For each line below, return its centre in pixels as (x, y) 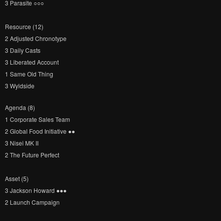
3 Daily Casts (23, 50)
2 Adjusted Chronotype (36, 38)
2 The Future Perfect (32, 155)
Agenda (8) (20, 107)
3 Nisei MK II (22, 143)
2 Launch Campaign (32, 202)
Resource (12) (24, 26)
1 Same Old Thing (29, 74)
